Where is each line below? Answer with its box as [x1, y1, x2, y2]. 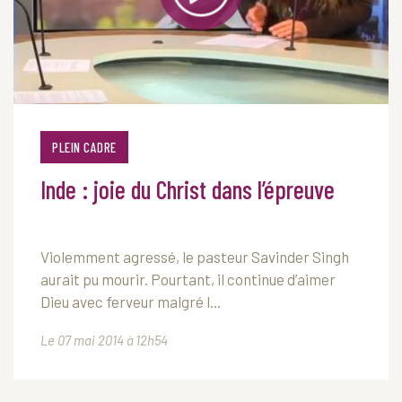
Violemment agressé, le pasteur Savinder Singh [40, 248, 349, 266]
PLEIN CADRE [52, 139, 117, 155]
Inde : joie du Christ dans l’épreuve [40, 174, 335, 205]
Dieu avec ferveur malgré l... [40, 293, 221, 310]
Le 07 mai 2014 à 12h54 [40, 332, 168, 348]
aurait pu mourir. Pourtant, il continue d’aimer [40, 270, 336, 288]
